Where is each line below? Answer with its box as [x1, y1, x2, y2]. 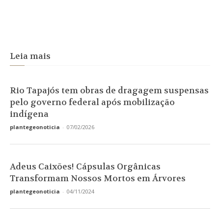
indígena [10, 109, 49, 119]
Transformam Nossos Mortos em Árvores [10, 173, 186, 184]
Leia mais [10, 51, 51, 61]
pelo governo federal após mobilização [10, 97, 175, 108]
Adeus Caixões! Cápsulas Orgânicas [10, 161, 161, 172]
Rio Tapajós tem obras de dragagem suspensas [10, 85, 209, 96]
